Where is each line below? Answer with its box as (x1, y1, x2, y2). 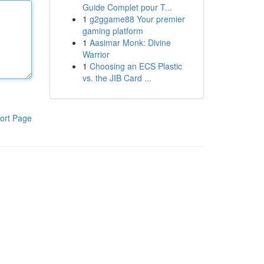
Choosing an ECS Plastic (89, 60, 182, 72)
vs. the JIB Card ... (82, 72, 151, 84)
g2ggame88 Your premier (89, 13, 185, 25)
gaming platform (82, 25, 143, 37)
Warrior (82, 48, 110, 60)
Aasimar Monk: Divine (89, 37, 171, 48)
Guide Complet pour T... (82, 1, 172, 13)
